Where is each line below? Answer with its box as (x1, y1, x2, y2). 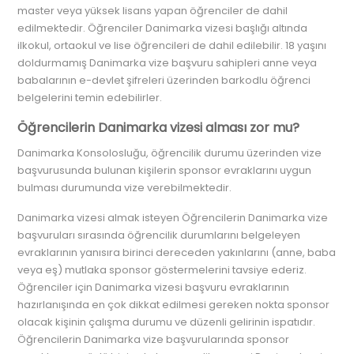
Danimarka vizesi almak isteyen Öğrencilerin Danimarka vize (17, 210, 329, 225)
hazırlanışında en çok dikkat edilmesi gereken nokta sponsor (17, 297, 330, 312)
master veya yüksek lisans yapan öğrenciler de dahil (17, 3, 288, 18)
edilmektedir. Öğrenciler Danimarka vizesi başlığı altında (17, 21, 308, 36)
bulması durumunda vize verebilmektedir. (17, 180, 232, 195)
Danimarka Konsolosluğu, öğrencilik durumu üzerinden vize (17, 145, 322, 160)
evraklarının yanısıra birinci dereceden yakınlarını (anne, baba (17, 245, 337, 260)
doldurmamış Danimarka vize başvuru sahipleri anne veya (17, 55, 318, 70)
